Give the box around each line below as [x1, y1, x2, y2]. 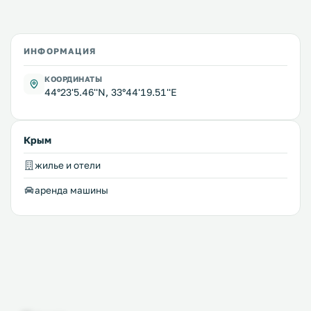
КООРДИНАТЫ [44, 74, 103, 84]
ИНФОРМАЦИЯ [24, 46, 96, 57]
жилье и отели [35, 160, 101, 171]
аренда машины [35, 185, 108, 196]
